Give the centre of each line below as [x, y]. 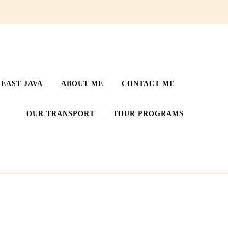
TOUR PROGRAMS [148, 113]
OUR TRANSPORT [61, 113]
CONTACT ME [148, 83]
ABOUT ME [82, 83]
